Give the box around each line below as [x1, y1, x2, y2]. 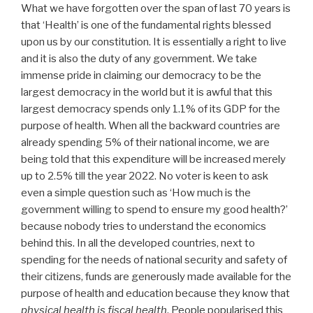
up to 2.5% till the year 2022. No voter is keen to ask [21, 170, 268, 183]
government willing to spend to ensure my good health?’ [21, 203, 288, 217]
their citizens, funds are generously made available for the [21, 270, 291, 284]
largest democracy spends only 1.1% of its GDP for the [21, 103, 280, 116]
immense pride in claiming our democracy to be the [21, 69, 261, 82]
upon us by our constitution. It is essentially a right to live [21, 36, 286, 49]
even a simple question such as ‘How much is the [21, 187, 251, 200]
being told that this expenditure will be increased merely [21, 153, 286, 166]
